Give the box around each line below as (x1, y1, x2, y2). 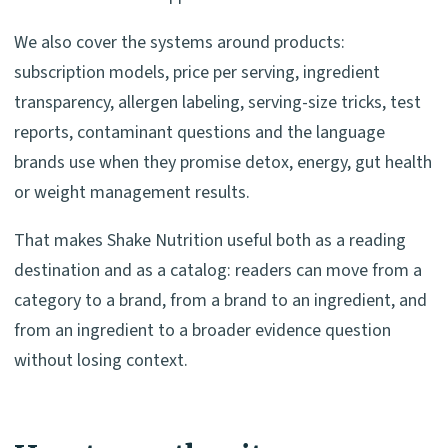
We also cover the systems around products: (14, 30, 345, 56)
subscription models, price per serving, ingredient (14, 60, 380, 86)
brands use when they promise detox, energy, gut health (14, 150, 432, 176)
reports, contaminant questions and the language (14, 120, 385, 146)
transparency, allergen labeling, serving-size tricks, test (14, 90, 421, 116)
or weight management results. (14, 180, 250, 206)
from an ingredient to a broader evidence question (14, 318, 391, 344)
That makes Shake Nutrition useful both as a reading (14, 228, 406, 254)
